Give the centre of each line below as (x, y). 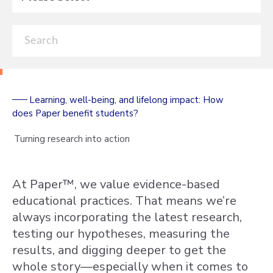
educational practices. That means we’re (124, 201)
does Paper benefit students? (75, 113)
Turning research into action (72, 139)
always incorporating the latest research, (127, 217)
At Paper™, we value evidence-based (116, 184)
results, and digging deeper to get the (119, 250)
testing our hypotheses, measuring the (121, 234)
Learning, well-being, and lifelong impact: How (126, 100)
